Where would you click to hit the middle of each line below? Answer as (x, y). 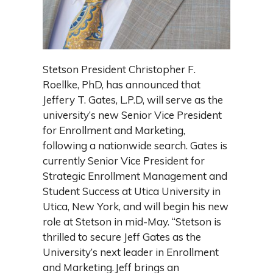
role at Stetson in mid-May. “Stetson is (132, 222)
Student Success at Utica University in (132, 191)
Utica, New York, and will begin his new (136, 206)
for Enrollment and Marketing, (114, 130)
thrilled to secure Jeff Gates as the (122, 237)
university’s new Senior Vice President (132, 115)
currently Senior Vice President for (124, 161)
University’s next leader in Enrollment (131, 252)
